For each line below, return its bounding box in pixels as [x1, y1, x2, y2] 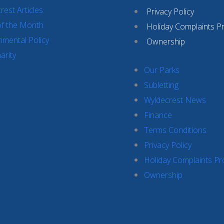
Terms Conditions [144, 124, 206, 135]
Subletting [144, 79, 178, 90]
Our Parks [144, 64, 179, 75]
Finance [144, 109, 172, 120]
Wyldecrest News [144, 94, 206, 105]
